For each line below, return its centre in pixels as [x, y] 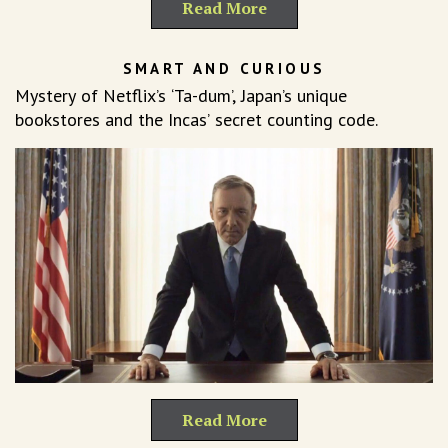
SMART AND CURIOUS [224, 68]
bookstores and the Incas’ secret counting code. [196, 119]
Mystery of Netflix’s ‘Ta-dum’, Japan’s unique [181, 95]
